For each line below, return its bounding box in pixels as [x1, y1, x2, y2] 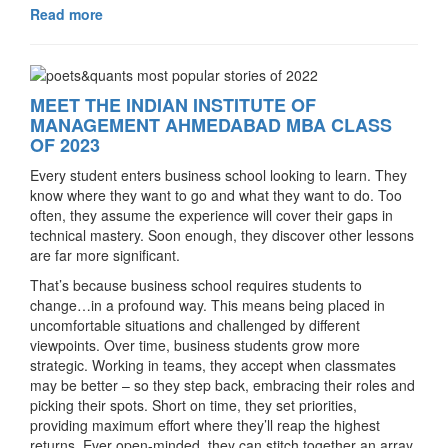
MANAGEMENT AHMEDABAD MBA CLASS [30, 112, 392, 139]
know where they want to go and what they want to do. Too [30, 185, 402, 206]
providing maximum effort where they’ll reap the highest [30, 415, 380, 436]
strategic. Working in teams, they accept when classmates [30, 355, 396, 376]
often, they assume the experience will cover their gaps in [30, 205, 393, 226]
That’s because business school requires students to [30, 275, 362, 296]
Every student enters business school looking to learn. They [30, 165, 407, 186]
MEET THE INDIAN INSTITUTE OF [30, 92, 316, 119]
